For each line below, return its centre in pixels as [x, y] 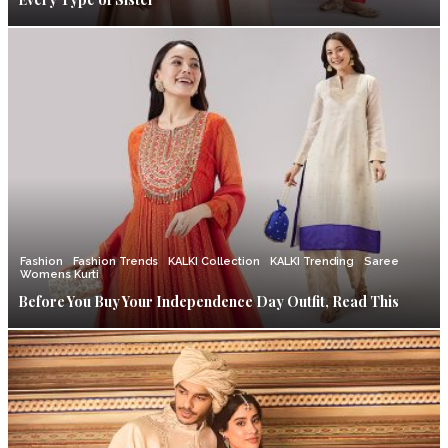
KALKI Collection [214, 262]
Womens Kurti [59, 275]
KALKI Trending [312, 262]
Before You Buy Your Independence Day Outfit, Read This [208, 302]
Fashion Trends [115, 262]
